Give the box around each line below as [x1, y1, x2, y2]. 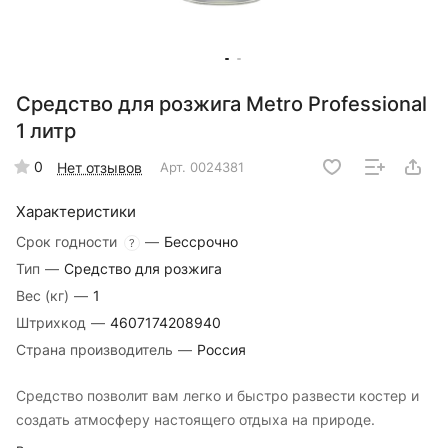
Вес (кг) [16, 287, 73, 305]
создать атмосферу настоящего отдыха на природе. [16, 411, 375, 429]
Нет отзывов [57, 158, 142, 176]
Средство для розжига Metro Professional [16, 92, 427, 117]
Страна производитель [16, 341, 177, 359]
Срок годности [16, 233, 121, 251]
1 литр [16, 119, 76, 144]
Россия [197, 341, 246, 359]
